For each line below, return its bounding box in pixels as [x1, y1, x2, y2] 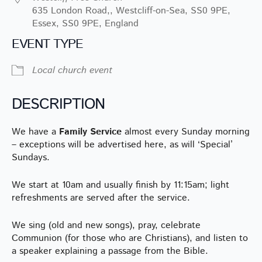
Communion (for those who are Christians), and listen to [12, 231, 248, 245]
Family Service [59, 125, 122, 139]
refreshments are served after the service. [12, 191, 190, 205]
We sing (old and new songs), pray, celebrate [12, 218, 201, 232]
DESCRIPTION [12, 93, 105, 115]
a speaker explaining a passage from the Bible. [12, 244, 208, 258]
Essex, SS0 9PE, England [32, 16, 139, 30]
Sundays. [12, 150, 50, 164]
